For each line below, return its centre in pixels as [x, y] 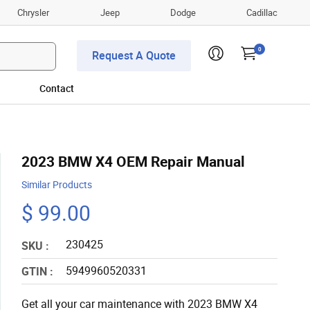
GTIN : [37, 271]
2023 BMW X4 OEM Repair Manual [133, 162]
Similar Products [57, 185]
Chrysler [34, 12]
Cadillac [262, 12]
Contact [56, 89]
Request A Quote [134, 56]
